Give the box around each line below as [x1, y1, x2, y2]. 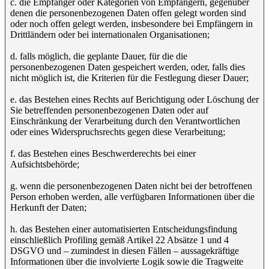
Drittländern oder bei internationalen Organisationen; [10, 29, 210, 40]
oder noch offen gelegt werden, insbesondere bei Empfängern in [10, 19, 253, 29]
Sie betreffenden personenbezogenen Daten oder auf [10, 105, 208, 115]
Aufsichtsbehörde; [10, 159, 79, 169]
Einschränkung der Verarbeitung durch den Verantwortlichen [10, 116, 240, 126]
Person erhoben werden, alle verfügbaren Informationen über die [10, 192, 255, 202]
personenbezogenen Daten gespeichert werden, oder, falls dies [10, 62, 245, 72]
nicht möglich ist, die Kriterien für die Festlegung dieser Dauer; [10, 73, 249, 83]
